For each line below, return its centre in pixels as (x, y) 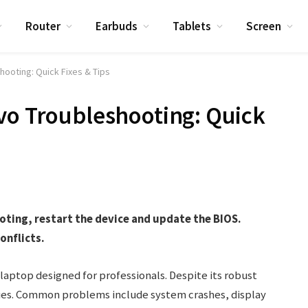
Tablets (192, 26)
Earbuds (117, 26)
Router (43, 26)
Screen (264, 26)
